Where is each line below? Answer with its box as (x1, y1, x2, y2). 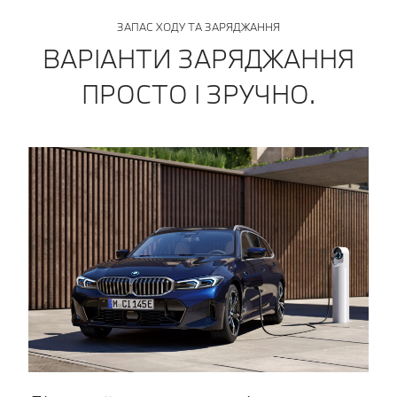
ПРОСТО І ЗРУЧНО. (82, 76, 315, 111)
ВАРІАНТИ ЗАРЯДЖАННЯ (43, 41, 354, 75)
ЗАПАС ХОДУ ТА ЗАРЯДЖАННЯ (117, 19, 280, 34)
